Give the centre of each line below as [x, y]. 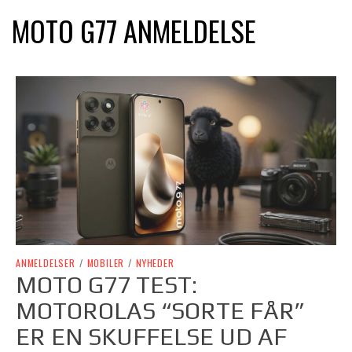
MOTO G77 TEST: [106, 285]
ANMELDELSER [46, 263]
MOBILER [106, 263]
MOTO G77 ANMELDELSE [134, 30]
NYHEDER [155, 263]
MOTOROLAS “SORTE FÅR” [160, 311]
